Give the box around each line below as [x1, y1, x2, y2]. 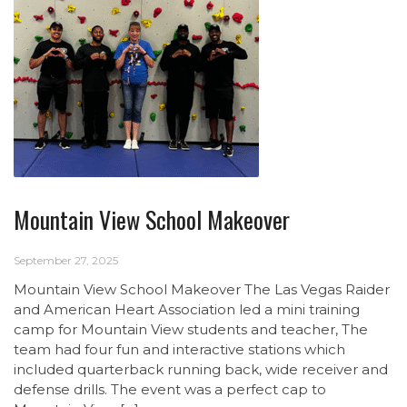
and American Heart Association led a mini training [14, 301, 360, 318]
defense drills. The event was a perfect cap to [14, 381, 326, 398]
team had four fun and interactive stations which [14, 341, 345, 358]
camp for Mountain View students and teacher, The [14, 321, 368, 338]
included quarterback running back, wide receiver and [14, 361, 388, 378]
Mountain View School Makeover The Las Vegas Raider [14, 281, 390, 298]
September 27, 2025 [14, 253, 118, 267]
